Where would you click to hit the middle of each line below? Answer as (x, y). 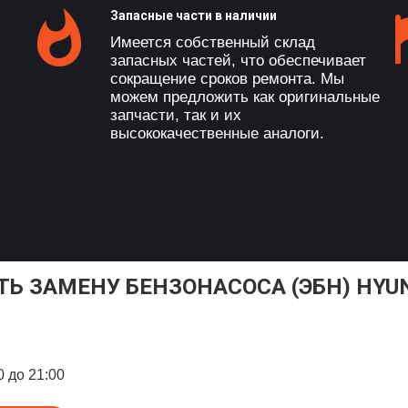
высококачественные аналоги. (217, 133)
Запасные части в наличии (194, 15)
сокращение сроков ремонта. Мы (227, 79)
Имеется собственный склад (213, 42)
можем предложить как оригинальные (245, 97)
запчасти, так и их (176, 115)
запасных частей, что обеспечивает (238, 61)
